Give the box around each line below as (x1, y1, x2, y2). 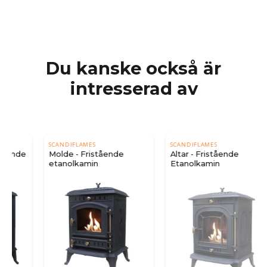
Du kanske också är (46, 57, 221, 79)
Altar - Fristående (144, 149, 213, 159)
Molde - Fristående (23, 149, 98, 159)
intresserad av (69, 77, 198, 99)
